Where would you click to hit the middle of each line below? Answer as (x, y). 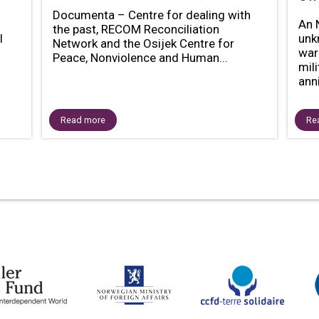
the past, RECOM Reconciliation (136, 29)
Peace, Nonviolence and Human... (140, 58)
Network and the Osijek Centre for (143, 43)
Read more (83, 120)
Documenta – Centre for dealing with (151, 15)
